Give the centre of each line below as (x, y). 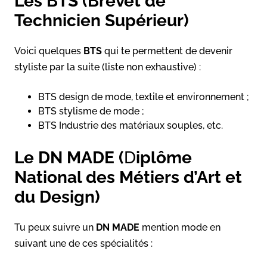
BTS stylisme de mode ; (91, 111)
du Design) (59, 197)
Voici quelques (49, 51)
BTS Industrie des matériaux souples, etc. (131, 125)
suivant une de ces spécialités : (83, 243)
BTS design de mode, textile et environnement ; (144, 97)
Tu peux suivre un (55, 227)
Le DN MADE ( (69, 157)
